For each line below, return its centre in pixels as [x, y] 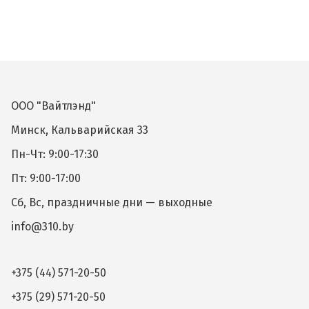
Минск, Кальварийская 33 [80, 130]
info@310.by [42, 227]
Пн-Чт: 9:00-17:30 [55, 154]
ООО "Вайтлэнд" [53, 106]
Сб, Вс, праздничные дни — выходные [112, 202]
